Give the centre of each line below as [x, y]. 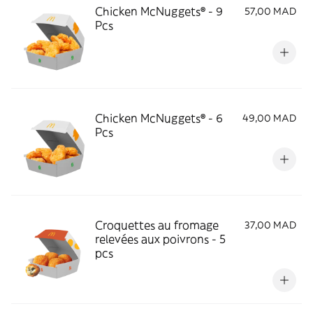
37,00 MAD [270, 225]
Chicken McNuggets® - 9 [159, 11]
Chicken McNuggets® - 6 [159, 118]
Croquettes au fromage [157, 225]
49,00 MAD [269, 118]
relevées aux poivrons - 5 [160, 239]
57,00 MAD [270, 11]
